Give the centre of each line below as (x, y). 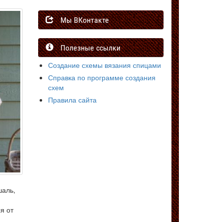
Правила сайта (72, 100)
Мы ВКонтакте (81, 20)
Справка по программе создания (102, 77)
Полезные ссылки (87, 48)
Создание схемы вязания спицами (105, 65)
